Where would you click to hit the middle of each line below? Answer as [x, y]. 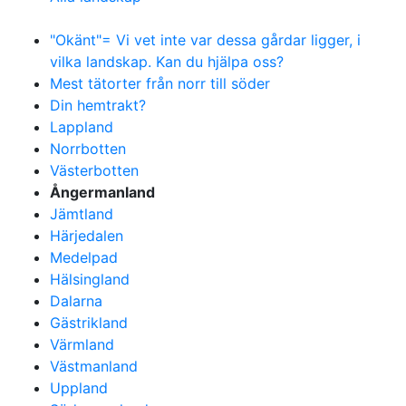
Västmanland [94, 366]
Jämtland [82, 214]
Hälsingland [90, 279]
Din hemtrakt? [98, 105]
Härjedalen [87, 236]
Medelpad [84, 257]
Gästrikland [89, 323]
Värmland [82, 344]
